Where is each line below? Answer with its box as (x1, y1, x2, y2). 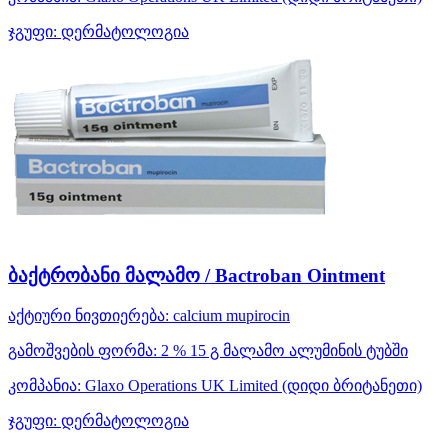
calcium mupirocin (173, 306, 290, 324)
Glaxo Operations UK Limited (85, 376, 278, 394)
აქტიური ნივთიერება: (8, 306, 169, 324)
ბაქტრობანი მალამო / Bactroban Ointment (8, 265, 385, 287)
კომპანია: (8, 376, 81, 394)
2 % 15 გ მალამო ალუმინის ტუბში (157, 341, 408, 359)
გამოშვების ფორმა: (8, 341, 157, 359)
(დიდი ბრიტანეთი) (282, 376, 422, 394)
